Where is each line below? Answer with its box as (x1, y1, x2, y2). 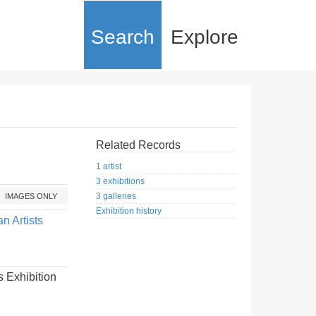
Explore (171, 26, 238, 48)
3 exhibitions (96, 176, 145, 187)
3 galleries (96, 191, 136, 202)
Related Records (96, 139, 181, 151)
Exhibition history (96, 206, 162, 217)
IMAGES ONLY (5, 192, 57, 200)
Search (91, 26, 154, 48)
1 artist (96, 162, 121, 172)
